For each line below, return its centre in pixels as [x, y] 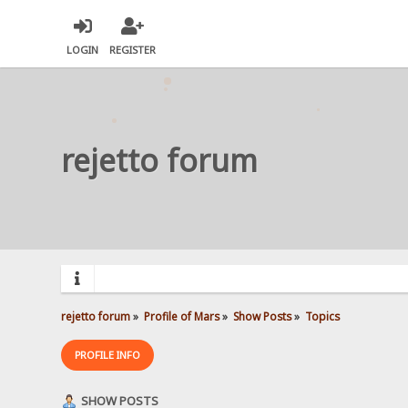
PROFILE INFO [108, 354]
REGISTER [133, 50]
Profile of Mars [182, 316]
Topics [322, 316]
